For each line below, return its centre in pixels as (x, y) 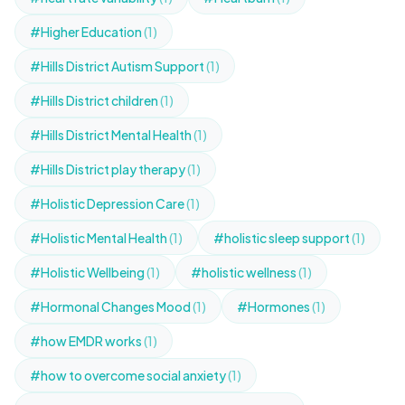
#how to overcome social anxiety (129, 375)
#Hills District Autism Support (118, 66)
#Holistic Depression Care (108, 203)
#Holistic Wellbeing (88, 272)
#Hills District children (95, 100)
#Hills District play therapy (108, 169)
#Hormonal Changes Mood (111, 306)
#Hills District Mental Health (112, 135)
